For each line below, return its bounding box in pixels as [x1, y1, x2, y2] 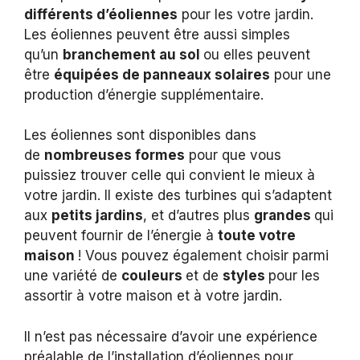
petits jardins [51, 207, 143, 224]
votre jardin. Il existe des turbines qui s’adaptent [24, 187, 332, 204]
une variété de [24, 268, 121, 284]
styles [223, 268, 268, 284]
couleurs [121, 268, 186, 284]
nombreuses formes [44, 147, 185, 164]
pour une [270, 66, 331, 83]
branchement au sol [63, 46, 203, 63]
